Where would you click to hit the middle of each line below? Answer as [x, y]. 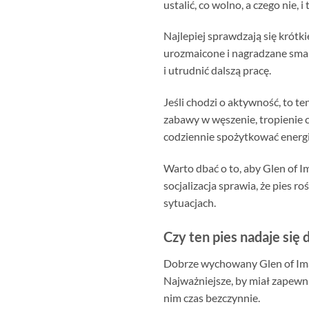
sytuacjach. [190, 202]
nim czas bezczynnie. [212, 297]
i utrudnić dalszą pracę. [217, 70]
